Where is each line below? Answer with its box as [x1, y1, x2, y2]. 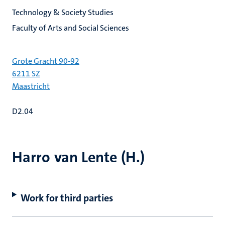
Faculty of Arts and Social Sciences [12, 23, 129, 33]
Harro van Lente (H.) [12, 148, 145, 167]
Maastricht [12, 81, 50, 91]
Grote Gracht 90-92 [12, 56, 79, 66]
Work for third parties [20, 191, 113, 204]
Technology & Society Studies [12, 7, 114, 18]
